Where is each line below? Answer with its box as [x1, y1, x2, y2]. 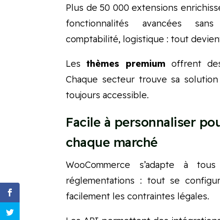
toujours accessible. [66, 89, 149, 101]
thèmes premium [86, 58, 166, 70]
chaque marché [66, 134, 158, 151]
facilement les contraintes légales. [66, 191, 210, 202]
